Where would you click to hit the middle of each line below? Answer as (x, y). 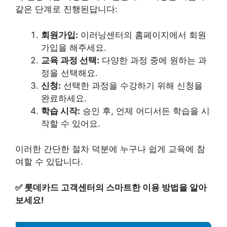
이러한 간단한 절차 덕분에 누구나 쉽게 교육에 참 (110, 149)
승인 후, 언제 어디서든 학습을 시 (145, 111)
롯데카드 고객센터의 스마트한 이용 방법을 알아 (116, 187)
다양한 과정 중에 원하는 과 (153, 60)
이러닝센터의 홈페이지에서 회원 (142, 35)
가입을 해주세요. (74, 47)
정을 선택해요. (69, 73)
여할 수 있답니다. (49, 162)
